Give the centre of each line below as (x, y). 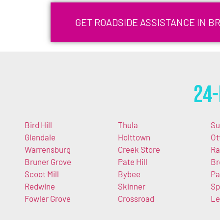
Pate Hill (132, 161)
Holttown (134, 137)
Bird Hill (38, 124)
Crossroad (136, 198)
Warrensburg (48, 149)
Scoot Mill (42, 174)
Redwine (40, 186)
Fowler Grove (48, 198)
